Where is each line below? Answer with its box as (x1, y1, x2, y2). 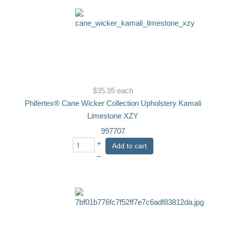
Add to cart (111, 141, 147, 150)
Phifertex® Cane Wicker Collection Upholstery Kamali (24, 99, 201, 107)
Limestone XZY (87, 111, 139, 120)
